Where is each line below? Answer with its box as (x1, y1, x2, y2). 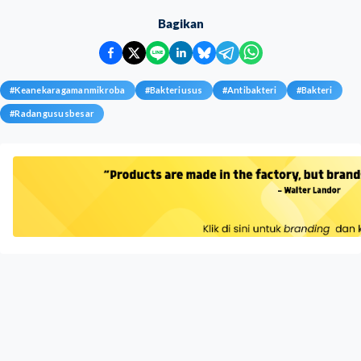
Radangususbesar (15, 108, 94, 118)
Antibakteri (226, 85, 277, 95)
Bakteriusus (149, 85, 203, 95)
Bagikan (157, 16, 204, 31)
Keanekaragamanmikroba (15, 85, 126, 95)
